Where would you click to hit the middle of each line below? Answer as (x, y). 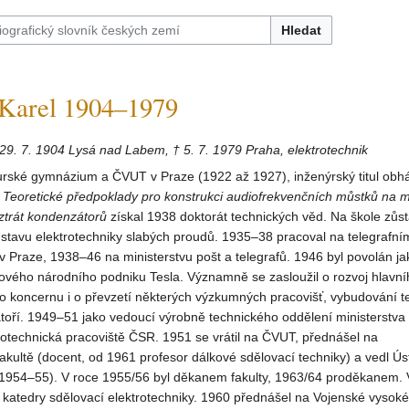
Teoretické (33, 197)
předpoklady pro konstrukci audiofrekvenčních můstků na (231, 197)
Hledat (301, 30)
